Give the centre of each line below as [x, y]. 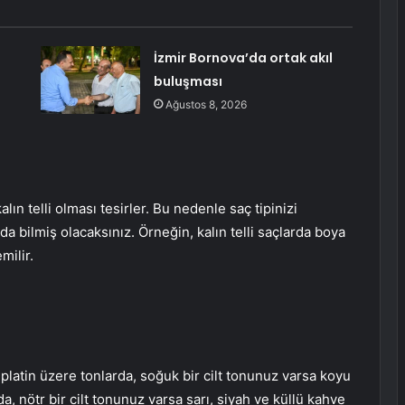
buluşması [188, 82]
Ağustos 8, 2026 [206, 105]
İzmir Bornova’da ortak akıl [243, 58]
